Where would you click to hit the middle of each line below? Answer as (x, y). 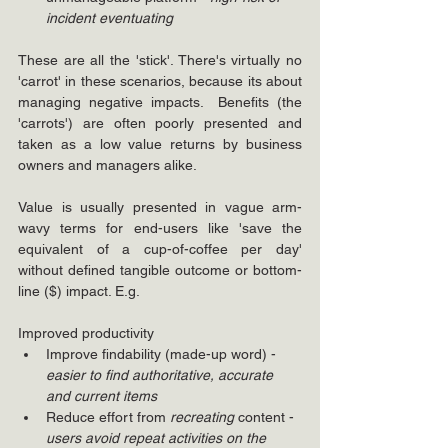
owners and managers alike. (109, 165)
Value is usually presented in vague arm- (160, 207)
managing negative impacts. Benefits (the (160, 102)
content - (266, 417)
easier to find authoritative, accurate (161, 375)
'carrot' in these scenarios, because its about (160, 81)
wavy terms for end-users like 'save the (160, 228)
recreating (202, 417)
